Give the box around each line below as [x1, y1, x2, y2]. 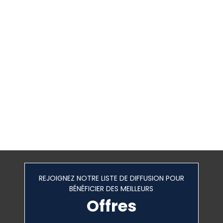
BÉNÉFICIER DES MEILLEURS [69, 183, 154, 194]
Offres [86, 194, 136, 217]
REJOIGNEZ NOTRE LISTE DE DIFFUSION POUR [38, 173, 184, 183]
